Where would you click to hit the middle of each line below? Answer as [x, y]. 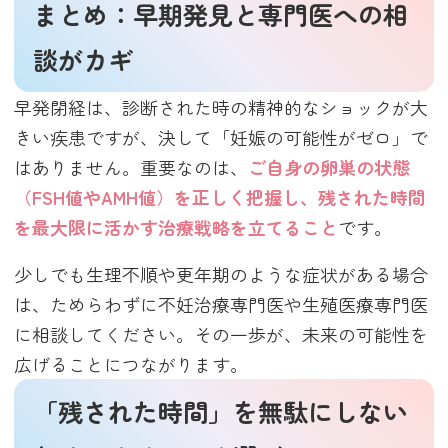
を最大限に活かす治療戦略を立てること [176, 226]
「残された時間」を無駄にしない [221, 411]
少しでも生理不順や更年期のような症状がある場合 [221, 274]
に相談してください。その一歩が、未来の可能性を [221, 334]
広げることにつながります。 [131, 364]
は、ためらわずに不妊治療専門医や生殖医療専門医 [221, 304]
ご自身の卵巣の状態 [329, 166]
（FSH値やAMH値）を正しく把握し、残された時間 [220, 196]
